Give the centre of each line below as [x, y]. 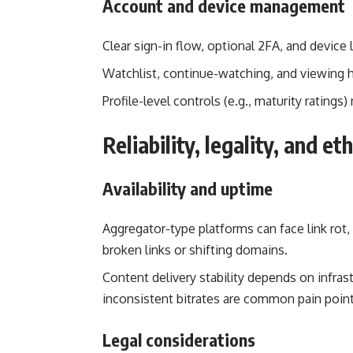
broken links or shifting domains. [195, 249]
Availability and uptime [188, 188]
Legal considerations [179, 339]
